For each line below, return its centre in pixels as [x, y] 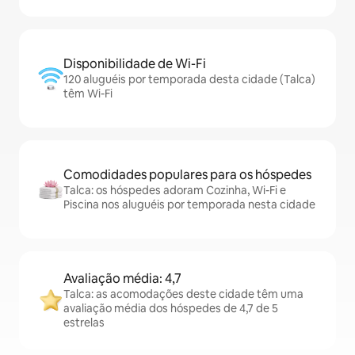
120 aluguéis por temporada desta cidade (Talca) [189, 80]
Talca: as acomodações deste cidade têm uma [183, 294]
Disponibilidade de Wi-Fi [135, 64]
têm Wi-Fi [88, 94]
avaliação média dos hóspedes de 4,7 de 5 [171, 309]
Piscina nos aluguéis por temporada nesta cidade [189, 205]
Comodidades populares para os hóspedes [187, 175]
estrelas [84, 323]
